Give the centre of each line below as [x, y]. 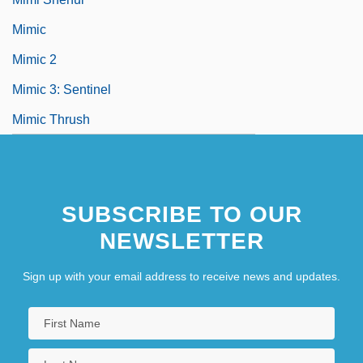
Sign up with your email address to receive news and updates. [181, 276]
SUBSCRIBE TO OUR [181, 214]
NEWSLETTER [181, 241]
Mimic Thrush [51, 119]
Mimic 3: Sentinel [62, 89]
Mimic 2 [34, 59]
